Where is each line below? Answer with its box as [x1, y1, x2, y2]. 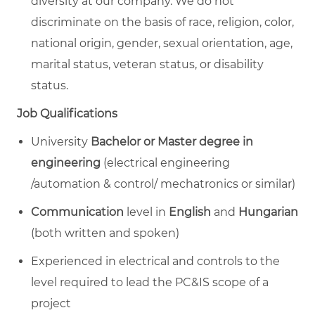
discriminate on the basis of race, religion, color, [31, 15, 294, 29]
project [31, 296, 71, 310]
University [31, 134, 91, 148]
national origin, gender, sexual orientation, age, [31, 36, 292, 50]
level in [127, 205, 166, 219]
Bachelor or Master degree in [91, 134, 253, 148]
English [166, 205, 214, 219]
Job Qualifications [17, 106, 117, 120]
